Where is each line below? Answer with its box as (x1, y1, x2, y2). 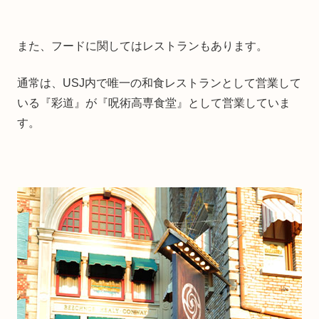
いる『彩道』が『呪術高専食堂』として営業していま (17, 96, 291, 109)
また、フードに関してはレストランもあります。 (17, 39, 268, 52)
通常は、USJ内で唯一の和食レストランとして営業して (17, 76, 301, 89)
